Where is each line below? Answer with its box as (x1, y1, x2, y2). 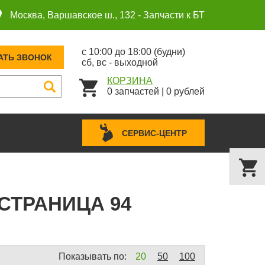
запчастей (115, 86, 159, 97)
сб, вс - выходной (82, 57, 158, 68)
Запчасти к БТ (143, 9, 205, 20)
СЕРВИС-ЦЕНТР (122, 128, 187, 138)
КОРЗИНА (107, 76, 153, 86)
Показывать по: (59, 251, 127, 261)
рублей (172, 86, 205, 97)
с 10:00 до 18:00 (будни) (82, 47, 185, 57)
